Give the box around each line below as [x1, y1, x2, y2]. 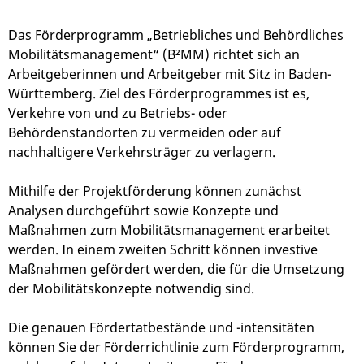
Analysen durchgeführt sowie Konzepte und [8, 201, 279, 220]
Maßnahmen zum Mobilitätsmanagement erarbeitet [8, 221, 330, 240]
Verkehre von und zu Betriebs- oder [8, 104, 227, 123]
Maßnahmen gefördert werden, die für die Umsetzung [8, 260, 344, 279]
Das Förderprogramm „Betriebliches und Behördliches [8, 26, 344, 45]
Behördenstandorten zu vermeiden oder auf [8, 123, 281, 142]
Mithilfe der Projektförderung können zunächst [8, 182, 301, 201]
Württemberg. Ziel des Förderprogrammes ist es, [8, 84, 310, 103]
